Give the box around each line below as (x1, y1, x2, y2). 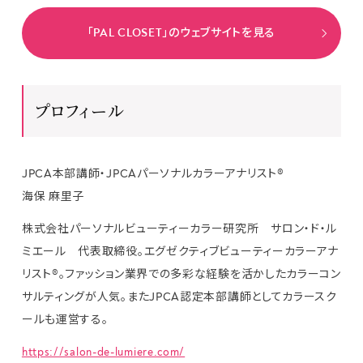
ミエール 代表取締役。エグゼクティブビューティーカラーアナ (21, 244, 340, 258)
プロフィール (34, 98, 126, 122)
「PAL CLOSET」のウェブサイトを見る (87, 26, 276, 41)
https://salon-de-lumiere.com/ (21, 344, 186, 359)
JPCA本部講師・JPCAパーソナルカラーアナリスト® (21, 166, 284, 181)
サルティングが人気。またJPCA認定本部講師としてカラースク (21, 289, 337, 304)
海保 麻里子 (21, 189, 85, 203)
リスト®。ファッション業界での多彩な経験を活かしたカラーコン (21, 267, 341, 281)
